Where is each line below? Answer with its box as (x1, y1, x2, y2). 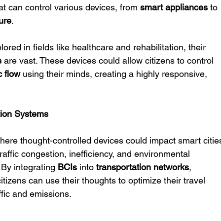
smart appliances (140, 2, 208, 12)
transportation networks (96, 162, 189, 172)
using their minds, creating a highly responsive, (20, 69, 210, 79)
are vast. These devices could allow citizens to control (1, 55, 217, 66)
